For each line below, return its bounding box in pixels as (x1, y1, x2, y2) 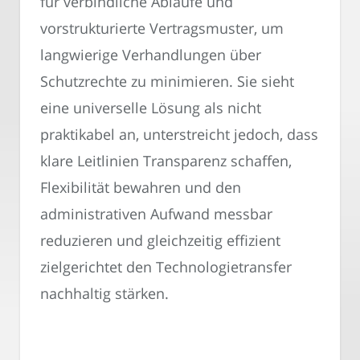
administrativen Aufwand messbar (40, 204, 272, 224)
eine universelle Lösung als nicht (40, 98, 261, 118)
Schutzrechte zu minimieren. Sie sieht (40, 72, 294, 92)
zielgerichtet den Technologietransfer (40, 257, 292, 277)
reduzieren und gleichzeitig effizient (40, 231, 280, 251)
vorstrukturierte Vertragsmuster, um (40, 18, 284, 39)
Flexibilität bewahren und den (40, 178, 241, 198)
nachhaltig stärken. (40, 284, 169, 304)
